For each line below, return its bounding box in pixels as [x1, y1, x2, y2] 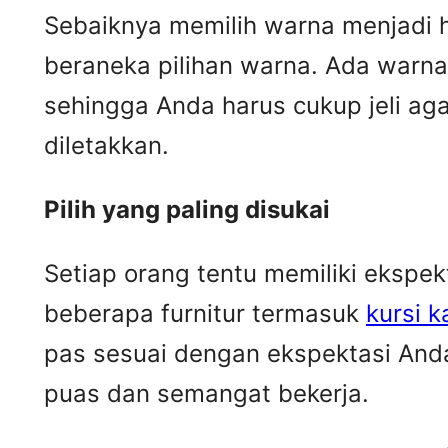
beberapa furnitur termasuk [44, 299, 366, 329]
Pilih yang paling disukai [44, 195, 330, 225]
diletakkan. [44, 131, 169, 161]
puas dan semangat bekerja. [44, 379, 369, 409]
